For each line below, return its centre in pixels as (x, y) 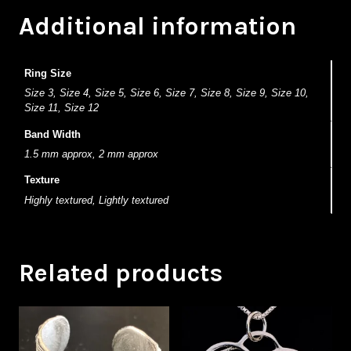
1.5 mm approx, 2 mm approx (91, 154)
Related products (121, 273)
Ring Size (47, 73)
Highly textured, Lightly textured (96, 201)
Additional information (157, 26)
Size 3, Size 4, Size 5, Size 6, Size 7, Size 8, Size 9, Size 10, (166, 93)
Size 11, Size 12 (61, 108)
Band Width (52, 134)
